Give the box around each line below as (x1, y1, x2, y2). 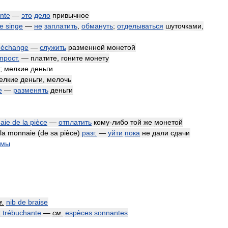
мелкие (4, 65, 28, 73)
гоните (61, 54, 83, 62)
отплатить (59, 118, 92, 126)
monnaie (8, 129, 36, 137)
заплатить (44, 22, 77, 30)
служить (40, 43, 66, 51)
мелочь (47, 75, 71, 83)
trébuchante (3, 209, 41, 217)
